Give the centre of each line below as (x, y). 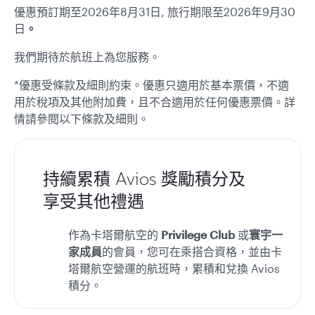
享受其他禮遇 (94, 201)
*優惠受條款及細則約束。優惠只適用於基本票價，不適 (152, 85)
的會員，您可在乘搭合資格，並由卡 (192, 251)
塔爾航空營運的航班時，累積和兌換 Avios (174, 268)
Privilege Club (199, 234)
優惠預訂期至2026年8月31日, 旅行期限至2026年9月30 (155, 12)
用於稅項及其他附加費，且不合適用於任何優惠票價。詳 (155, 102)
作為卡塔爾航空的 (115, 234)
